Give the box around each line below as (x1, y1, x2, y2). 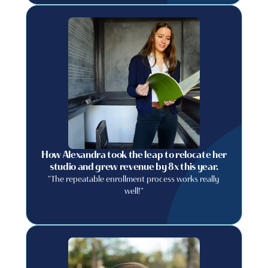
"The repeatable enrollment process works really (48, 173, 220, 184)
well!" (124, 185, 144, 196)
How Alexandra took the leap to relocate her (41, 149, 227, 160)
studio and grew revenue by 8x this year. (49, 161, 219, 172)
